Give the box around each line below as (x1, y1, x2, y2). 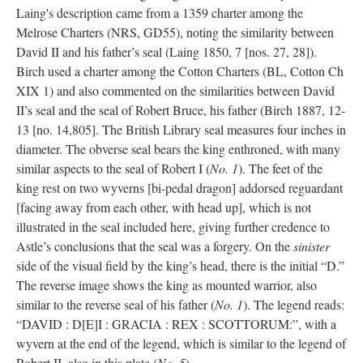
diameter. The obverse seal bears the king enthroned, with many (16, 140, 340, 157)
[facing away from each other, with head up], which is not (16, 199, 311, 216)
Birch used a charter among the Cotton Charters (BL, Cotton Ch (16, 62, 344, 79)
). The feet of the (238, 160, 322, 177)
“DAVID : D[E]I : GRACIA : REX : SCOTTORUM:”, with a (16, 315, 336, 332)
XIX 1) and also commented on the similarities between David (16, 82, 335, 99)
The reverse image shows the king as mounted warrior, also (16, 276, 317, 293)
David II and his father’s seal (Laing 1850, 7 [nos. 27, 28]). (16, 43, 317, 60)
